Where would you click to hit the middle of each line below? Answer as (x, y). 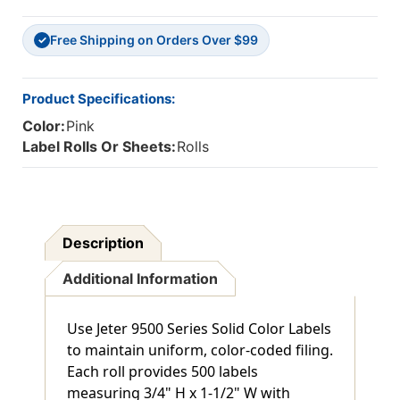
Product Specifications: (99, 98)
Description (104, 243)
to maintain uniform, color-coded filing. (200, 350)
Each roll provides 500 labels (162, 372)
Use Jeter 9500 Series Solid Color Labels (199, 329)
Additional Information (141, 279)
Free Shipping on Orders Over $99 (154, 39)
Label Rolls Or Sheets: (99, 147)
